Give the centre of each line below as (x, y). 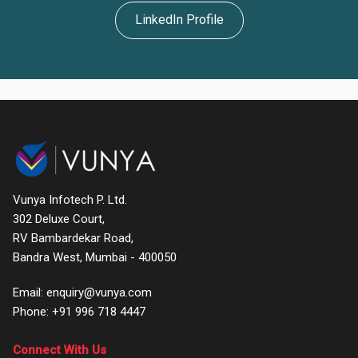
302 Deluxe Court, (58, 219)
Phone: (32, 312)
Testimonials (179, 256)
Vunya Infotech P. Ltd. (70, 200)
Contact (179, 291)
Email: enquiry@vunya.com (82, 293)
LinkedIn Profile (179, 20)
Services (179, 151)
